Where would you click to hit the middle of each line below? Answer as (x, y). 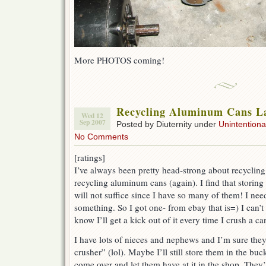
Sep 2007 (92, 122)
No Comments (101, 137)
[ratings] (90, 157)
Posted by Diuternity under (167, 124)
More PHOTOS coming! (119, 60)
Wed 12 (92, 115)
